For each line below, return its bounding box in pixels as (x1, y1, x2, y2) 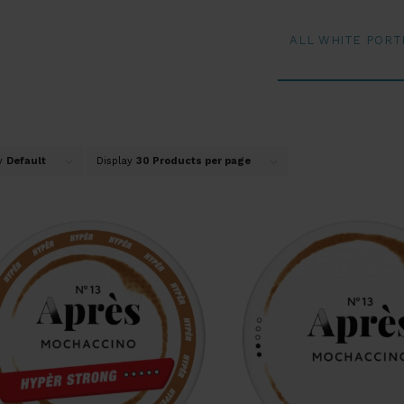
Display (96, 155, 136, 167)
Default (5, 155, 46, 167)
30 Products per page (135, 155, 251, 167)
